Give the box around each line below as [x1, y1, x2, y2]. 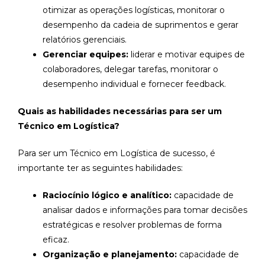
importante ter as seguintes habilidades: [18, 162, 183, 173]
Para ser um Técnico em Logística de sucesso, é [18, 147, 215, 159]
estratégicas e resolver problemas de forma [43, 219, 222, 230]
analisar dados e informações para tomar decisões [43, 204, 247, 215]
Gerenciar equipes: [43, 49, 128, 60]
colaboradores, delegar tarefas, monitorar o [43, 63, 218, 75]
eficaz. [43, 234, 69, 245]
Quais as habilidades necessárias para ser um [18, 105, 222, 117]
